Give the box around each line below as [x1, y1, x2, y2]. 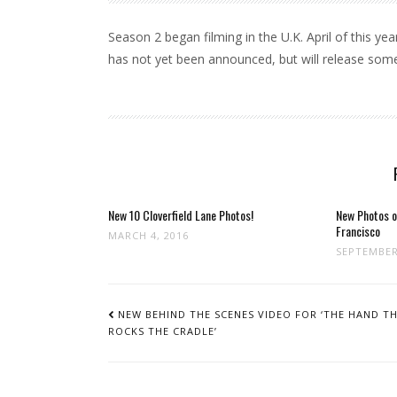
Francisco [335, 222, 380, 240]
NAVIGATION [107, 296, 182, 318]
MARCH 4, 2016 [108, 229, 189, 242]
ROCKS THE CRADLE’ [108, 324, 217, 338]
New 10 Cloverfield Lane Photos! [108, 206, 253, 224]
